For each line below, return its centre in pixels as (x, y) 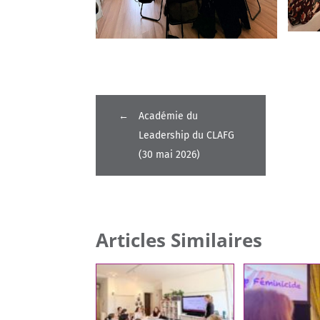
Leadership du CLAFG (187, 136)
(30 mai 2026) (170, 155)
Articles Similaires (179, 240)
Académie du (169, 116)
